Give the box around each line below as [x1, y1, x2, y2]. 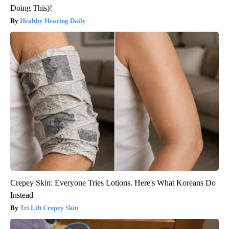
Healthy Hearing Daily [20, 17, 86, 25]
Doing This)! [10, 4, 52, 13]
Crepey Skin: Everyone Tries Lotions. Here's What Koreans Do [10, 178, 216, 188]
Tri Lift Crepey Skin [20, 204, 78, 212]
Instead [10, 191, 33, 200]
